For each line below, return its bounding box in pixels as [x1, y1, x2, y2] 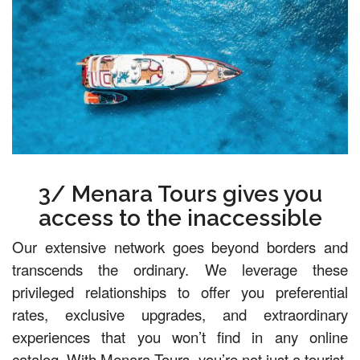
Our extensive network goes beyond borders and [12, 236, 348, 258]
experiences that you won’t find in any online [12, 326, 348, 348]
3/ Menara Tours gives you [38, 181, 322, 208]
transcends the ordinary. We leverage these [12, 259, 348, 280]
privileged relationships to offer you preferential [12, 281, 348, 303]
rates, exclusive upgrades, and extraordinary [12, 304, 348, 325]
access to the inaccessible [38, 205, 322, 232]
